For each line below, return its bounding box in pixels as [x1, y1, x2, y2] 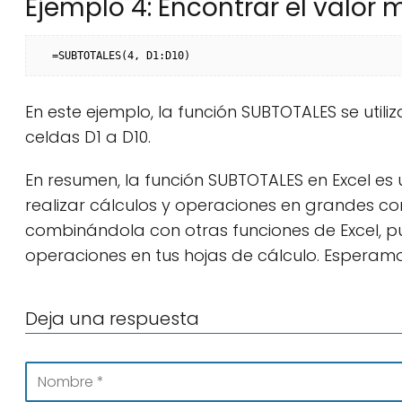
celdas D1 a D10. [25, 126, 151, 148]
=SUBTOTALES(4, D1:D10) [52, 49, 190, 62]
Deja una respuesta [25, 306, 199, 331]
